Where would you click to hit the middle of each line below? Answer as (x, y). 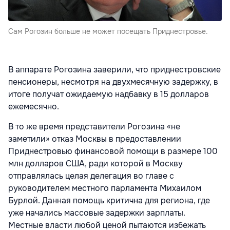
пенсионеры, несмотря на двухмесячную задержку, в (113, 82)
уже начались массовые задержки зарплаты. (97, 213)
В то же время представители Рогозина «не (94, 126)
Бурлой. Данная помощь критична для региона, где (109, 200)
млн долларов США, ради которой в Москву (95, 163)
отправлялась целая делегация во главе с (91, 176)
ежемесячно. (34, 106)
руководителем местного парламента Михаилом (105, 188)
